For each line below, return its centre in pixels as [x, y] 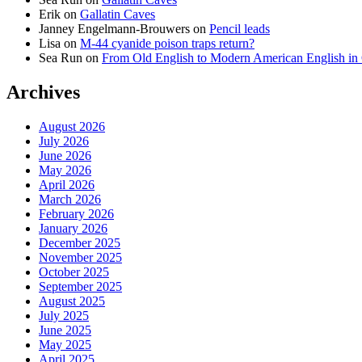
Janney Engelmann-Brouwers [114, 29]
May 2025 [65, 345]
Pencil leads [240, 29]
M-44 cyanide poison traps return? [167, 44]
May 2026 [65, 170]
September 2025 [80, 287]
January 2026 [73, 229]
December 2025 [80, 243]
